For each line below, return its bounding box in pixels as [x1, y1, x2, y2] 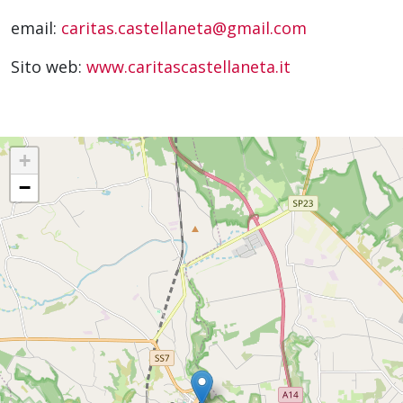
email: [11, 17, 61, 40]
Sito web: [11, 56, 86, 78]
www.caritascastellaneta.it [86, 56, 291, 78]
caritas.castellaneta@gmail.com [61, 17, 307, 40]
